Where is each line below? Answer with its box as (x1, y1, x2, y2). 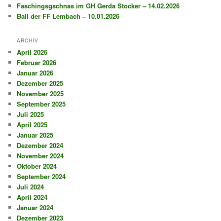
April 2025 (17, 120, 48, 130)
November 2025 (17, 89, 64, 99)
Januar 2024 (17, 203, 54, 213)
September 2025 (17, 99, 66, 109)
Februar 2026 (17, 58, 57, 68)
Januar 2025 (17, 130, 54, 140)
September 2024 (17, 172, 66, 182)
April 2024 (17, 192, 48, 202)
